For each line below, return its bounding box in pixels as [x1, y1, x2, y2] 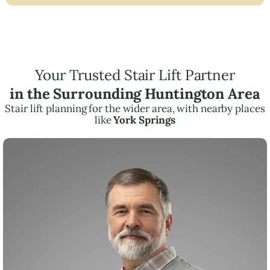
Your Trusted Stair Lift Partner [35, 65, 235, 84]
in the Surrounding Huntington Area [10, 84, 260, 103]
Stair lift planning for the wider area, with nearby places [5, 101, 265, 115]
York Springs [113, 113, 176, 127]
